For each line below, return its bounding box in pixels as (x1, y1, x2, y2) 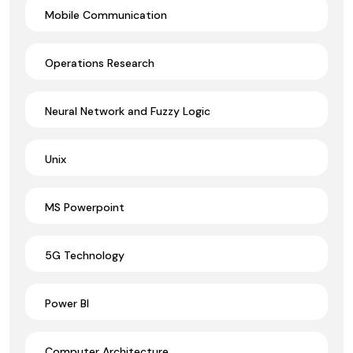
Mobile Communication (45, 7, 167, 22)
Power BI (45, 295, 89, 310)
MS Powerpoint (45, 199, 124, 214)
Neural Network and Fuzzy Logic (45, 103, 210, 118)
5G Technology (45, 247, 124, 262)
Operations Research (45, 55, 154, 70)
